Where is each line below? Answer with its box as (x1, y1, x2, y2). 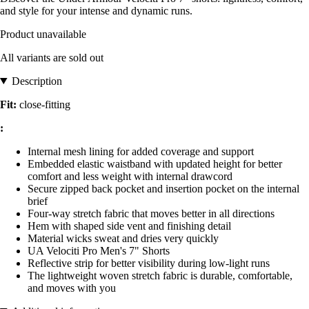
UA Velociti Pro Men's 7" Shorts (28, 244, 170, 257)
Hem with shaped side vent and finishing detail (28, 219, 231, 232)
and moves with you (28, 281, 116, 294)
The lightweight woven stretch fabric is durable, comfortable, (28, 269, 292, 281)
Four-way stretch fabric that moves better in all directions (28, 207, 275, 219)
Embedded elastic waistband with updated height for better (28, 157, 282, 170)
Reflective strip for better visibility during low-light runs (28, 257, 270, 269)
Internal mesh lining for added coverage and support (28, 145, 254, 157)
